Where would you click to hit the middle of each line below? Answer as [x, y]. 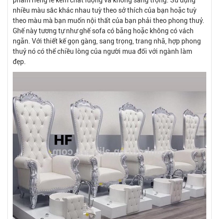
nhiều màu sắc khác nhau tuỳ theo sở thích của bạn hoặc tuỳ [105, 10]
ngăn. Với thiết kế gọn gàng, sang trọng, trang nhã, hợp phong [107, 41]
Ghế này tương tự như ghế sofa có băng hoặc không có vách [103, 31]
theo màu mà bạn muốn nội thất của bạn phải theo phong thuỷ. [109, 20]
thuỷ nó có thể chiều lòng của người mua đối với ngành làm [102, 51]
